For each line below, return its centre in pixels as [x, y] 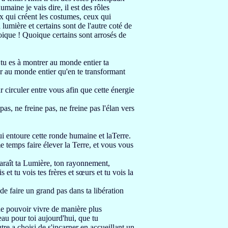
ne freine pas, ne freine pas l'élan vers [75, 108]
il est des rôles [87, 7]
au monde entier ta [79, 62]
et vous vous [112, 145]
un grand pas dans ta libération [75, 191]
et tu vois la [115, 172]
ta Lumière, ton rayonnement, [63, 163]
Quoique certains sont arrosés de [74, 35]
